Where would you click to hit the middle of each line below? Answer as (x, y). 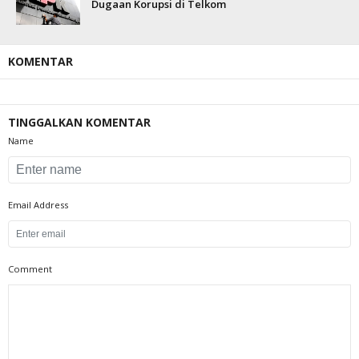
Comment (30, 269)
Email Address (38, 205)
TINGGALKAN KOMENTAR (79, 122)
